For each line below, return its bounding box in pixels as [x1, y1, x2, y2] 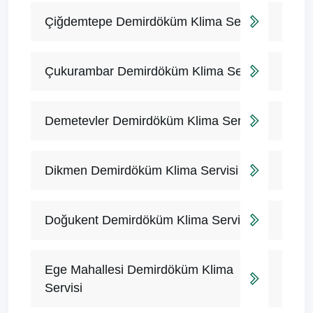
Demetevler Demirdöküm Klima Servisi [45, 114, 260, 129]
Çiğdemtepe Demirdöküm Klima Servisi [45, 15, 263, 29]
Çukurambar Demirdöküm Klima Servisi [45, 64, 265, 79]
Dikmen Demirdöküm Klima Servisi [45, 163, 238, 178]
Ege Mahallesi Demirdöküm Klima [45, 263, 233, 277]
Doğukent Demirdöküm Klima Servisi [45, 213, 249, 228]
